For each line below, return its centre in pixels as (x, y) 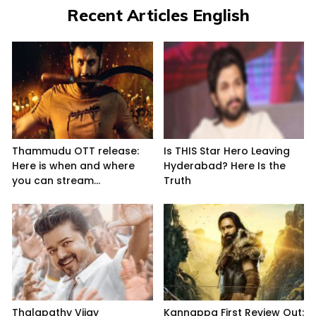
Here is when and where (73, 165)
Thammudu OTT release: (75, 151)
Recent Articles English (158, 16)
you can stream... (56, 180)
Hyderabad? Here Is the (224, 165)
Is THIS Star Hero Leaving (226, 151)
